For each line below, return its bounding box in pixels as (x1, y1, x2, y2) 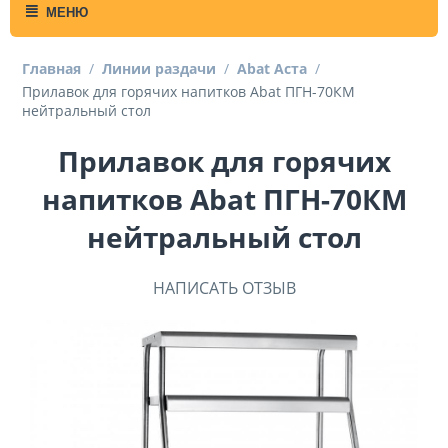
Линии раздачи (102, 59, 216, 78)
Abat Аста (237, 59, 307, 78)
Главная (22, 59, 81, 78)
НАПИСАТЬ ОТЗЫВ (152, 277, 296, 299)
